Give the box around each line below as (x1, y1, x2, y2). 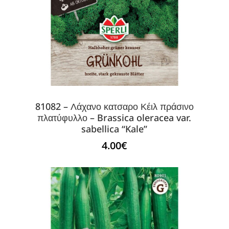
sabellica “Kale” (81, 122, 148, 135)
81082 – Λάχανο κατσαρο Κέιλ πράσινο (35, 100, 194, 112)
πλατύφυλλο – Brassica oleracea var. (37, 111, 192, 124)
